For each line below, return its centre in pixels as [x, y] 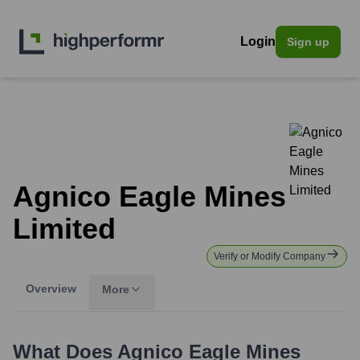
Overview [51, 288]
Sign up [308, 42]
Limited [64, 229]
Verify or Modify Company [270, 256]
